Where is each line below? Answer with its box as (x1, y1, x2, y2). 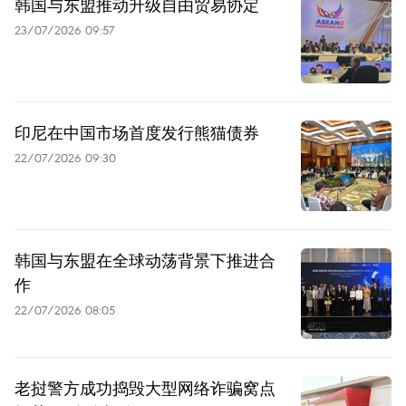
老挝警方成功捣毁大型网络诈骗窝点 (14, 376, 275, 399)
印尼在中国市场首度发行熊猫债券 (14, 121, 259, 143)
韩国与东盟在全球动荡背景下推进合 (14, 248, 275, 271)
